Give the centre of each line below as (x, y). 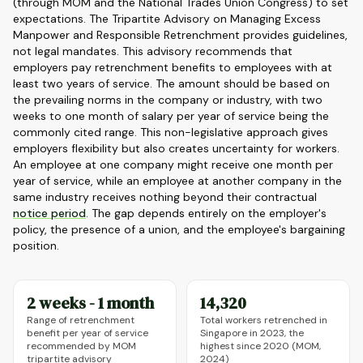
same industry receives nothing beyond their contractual (165, 197)
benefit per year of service (88, 333)
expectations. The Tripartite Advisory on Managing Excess (167, 19)
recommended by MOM (81, 346)
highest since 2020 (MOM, (261, 346)
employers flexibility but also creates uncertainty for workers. (176, 148)
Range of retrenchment (81, 320)
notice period (49, 213)
